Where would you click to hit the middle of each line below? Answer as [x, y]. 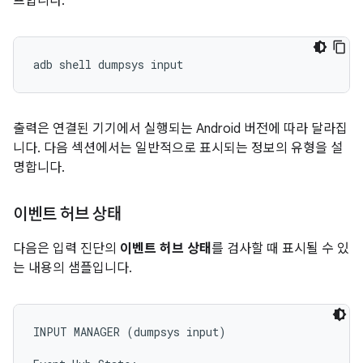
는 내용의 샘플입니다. [73, 268]
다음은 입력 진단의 [66, 249]
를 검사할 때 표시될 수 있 [280, 249]
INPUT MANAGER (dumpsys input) [130, 332]
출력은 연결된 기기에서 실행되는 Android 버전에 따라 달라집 [180, 129]
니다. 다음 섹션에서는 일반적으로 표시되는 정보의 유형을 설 [178, 148]
